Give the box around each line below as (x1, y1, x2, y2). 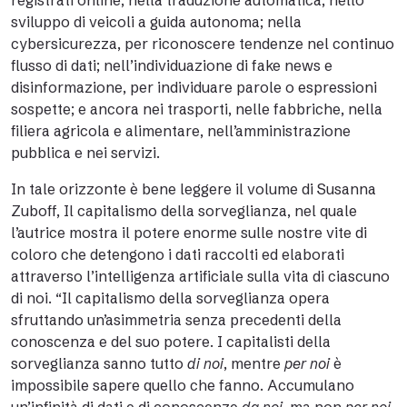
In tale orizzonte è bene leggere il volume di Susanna (11, 180, 376, 198)
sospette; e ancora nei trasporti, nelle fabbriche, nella (11, 100, 382, 118)
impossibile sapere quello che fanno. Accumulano (11, 376, 354, 394)
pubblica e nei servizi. (11, 144, 160, 162)
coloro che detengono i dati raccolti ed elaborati (11, 245, 344, 263)
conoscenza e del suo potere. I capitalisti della (11, 333, 331, 351)
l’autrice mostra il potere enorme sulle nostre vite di (11, 223, 367, 242)
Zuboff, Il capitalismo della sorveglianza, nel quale (11, 202, 357, 220)
